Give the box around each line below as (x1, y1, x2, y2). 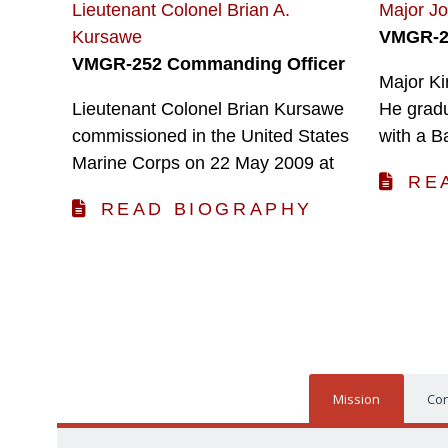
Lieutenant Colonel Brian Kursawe (71, 99, 344, 120)
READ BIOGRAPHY (100, 198, 313, 219)
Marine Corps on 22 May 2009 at (71, 153, 334, 174)
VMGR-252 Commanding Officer (71, 54, 345, 75)
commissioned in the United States (71, 126, 349, 147)
